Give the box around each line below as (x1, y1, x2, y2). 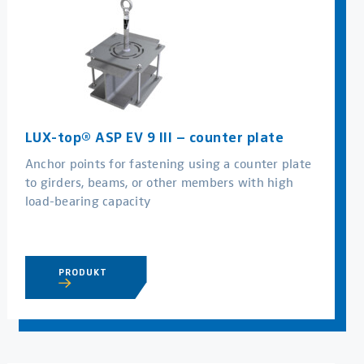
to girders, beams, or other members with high (24, 172, 294, 192)
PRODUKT (58, 266, 111, 278)
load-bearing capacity (24, 191, 151, 210)
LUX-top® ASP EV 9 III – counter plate (24, 128, 284, 146)
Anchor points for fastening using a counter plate (24, 154, 312, 173)
